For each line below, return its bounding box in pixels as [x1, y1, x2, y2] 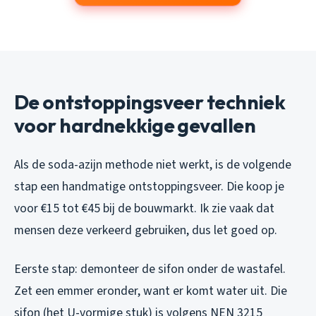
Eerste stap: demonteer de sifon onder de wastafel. [14, 260, 286, 278]
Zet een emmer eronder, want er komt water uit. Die [14, 281, 287, 300]
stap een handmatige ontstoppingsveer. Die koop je [14, 177, 284, 195]
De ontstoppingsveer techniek [14, 89, 286, 114]
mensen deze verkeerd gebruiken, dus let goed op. [14, 221, 277, 239]
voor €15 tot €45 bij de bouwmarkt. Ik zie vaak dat [14, 199, 274, 217]
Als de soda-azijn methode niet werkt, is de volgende [14, 155, 291, 174]
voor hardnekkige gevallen [14, 112, 256, 138]
